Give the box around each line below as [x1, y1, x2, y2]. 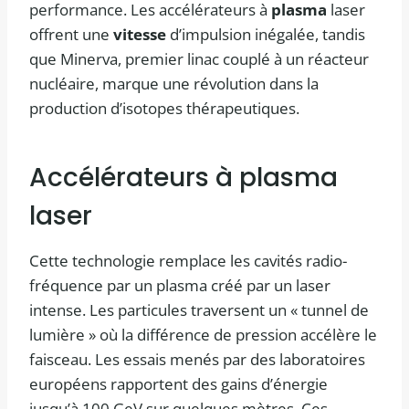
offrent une [29, 24, 113, 46]
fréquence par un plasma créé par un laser [29, 275, 330, 297]
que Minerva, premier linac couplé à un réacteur [29, 48, 369, 70]
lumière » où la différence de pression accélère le [29, 324, 377, 346]
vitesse [113, 24, 166, 46]
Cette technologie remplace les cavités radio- [29, 250, 347, 272]
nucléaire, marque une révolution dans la [29, 73, 319, 95]
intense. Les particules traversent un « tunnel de [29, 299, 369, 321]
